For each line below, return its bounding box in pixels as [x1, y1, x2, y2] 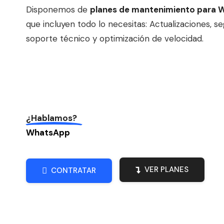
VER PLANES [144, 164, 188, 174]
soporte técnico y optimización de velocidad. [26, 32, 203, 44]
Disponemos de [26, 3, 90, 15]
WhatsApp [26, 126, 70, 138]
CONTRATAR [51, 165, 96, 175]
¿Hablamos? [26, 112, 77, 123]
